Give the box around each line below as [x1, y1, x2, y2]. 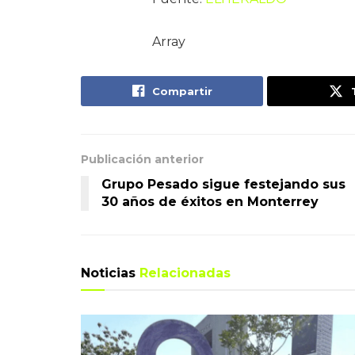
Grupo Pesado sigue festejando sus [101, 177, 345, 192]
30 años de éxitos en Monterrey [101, 194, 319, 209]
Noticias [81, 265, 139, 281]
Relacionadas [139, 265, 231, 281]
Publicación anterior [81, 152, 204, 166]
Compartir [151, 85, 212, 97]
